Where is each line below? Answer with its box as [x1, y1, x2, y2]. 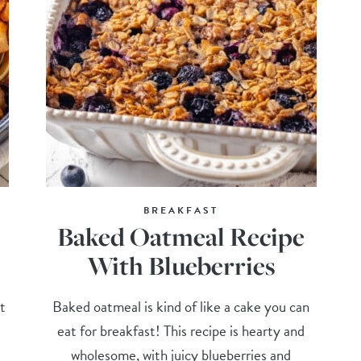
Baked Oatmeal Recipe [57, 218, 305, 254]
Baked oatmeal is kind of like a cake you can [52, 294, 310, 318]
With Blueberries [86, 247, 276, 283]
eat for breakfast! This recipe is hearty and [57, 318, 305, 342]
